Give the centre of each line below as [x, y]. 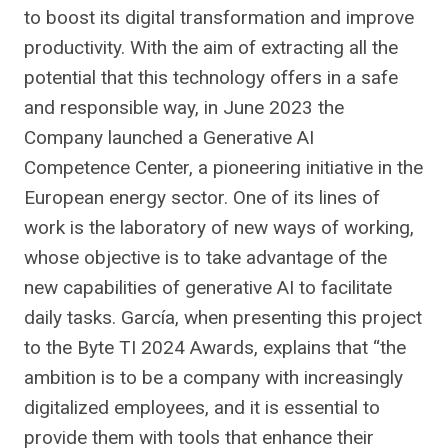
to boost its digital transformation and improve [219, 17]
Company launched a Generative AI [169, 137]
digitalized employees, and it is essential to [202, 407]
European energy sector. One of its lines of [202, 197]
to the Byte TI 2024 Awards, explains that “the [215, 347]
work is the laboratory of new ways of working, [219, 227]
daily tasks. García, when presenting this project [223, 317]
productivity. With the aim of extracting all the [211, 47]
